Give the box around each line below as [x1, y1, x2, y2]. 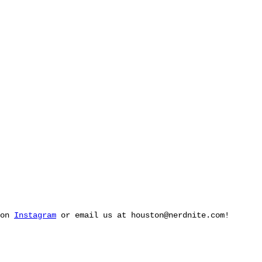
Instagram [14, 210, 56, 220]
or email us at [56, 210, 131, 220]
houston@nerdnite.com [131, 210, 225, 220]
